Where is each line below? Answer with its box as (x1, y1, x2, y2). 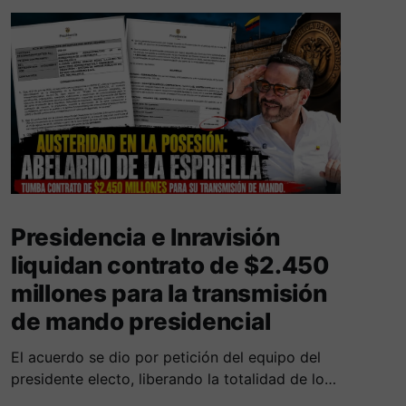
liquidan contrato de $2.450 (10, 251, 329, 280)
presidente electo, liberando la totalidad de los (10, 370, 332, 389)
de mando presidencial (10, 307, 271, 336)
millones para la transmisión (10, 279, 327, 308)
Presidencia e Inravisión (10, 223, 280, 252)
